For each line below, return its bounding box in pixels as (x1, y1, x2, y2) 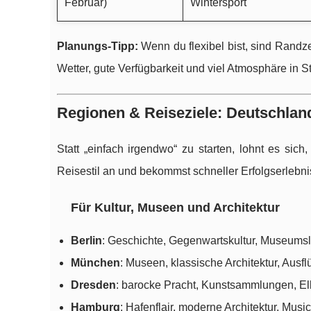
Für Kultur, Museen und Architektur (71, 201, 280, 215)
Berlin (71, 235, 102, 247)
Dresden (71, 279, 116, 292)
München (71, 257, 120, 269)
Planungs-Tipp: (57, 40, 138, 53)
